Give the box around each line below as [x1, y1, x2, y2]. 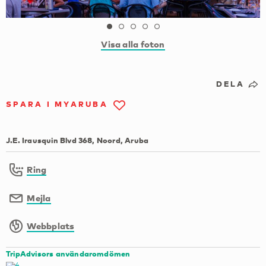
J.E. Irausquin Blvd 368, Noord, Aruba [6, 135, 149, 145]
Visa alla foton [101, 39, 165, 50]
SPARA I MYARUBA [6, 99, 108, 109]
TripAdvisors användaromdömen [6, 248, 131, 258]
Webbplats [27, 220, 75, 232]
